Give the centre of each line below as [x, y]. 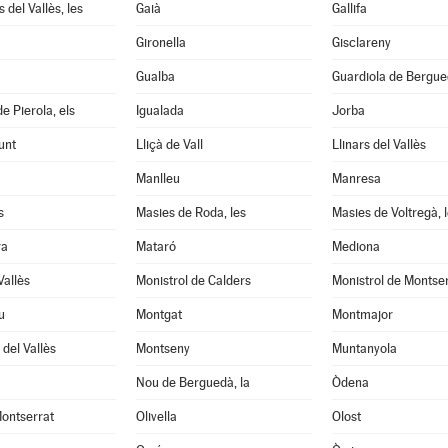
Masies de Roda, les [190, 212]
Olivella [156, 416]
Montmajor [362, 314]
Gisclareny [361, 42]
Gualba [155, 76]
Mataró [155, 246]
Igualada [159, 110]
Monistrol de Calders [193, 280]
